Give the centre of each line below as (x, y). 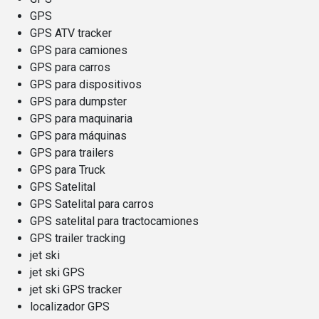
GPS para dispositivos (86, 84)
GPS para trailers (72, 152)
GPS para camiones (79, 50)
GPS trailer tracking (78, 238)
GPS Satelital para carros (92, 204)
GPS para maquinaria (81, 118)
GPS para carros (70, 67)
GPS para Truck (68, 169)
